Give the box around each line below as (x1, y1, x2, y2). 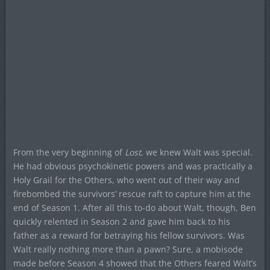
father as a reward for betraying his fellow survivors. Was (13, 230, 245, 242)
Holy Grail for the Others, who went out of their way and (13, 174, 240, 186)
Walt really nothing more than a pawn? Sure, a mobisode (13, 243, 243, 256)
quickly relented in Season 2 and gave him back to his (13, 216, 230, 228)
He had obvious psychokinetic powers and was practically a (13, 160, 253, 172)
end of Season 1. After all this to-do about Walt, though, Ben (13, 202, 256, 214)
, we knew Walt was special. (140, 146, 253, 159)
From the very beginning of (13, 146, 125, 159)
